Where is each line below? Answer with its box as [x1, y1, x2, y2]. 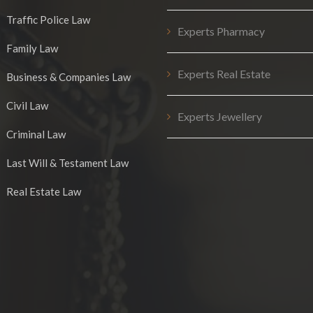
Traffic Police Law [6, 13, 90, 26]
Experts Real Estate [177, 67, 270, 80]
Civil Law [6, 99, 48, 112]
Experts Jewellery [177, 110, 262, 123]
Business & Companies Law [6, 71, 131, 83]
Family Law [6, 42, 58, 54]
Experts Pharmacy [177, 24, 265, 38]
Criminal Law [6, 128, 66, 140]
